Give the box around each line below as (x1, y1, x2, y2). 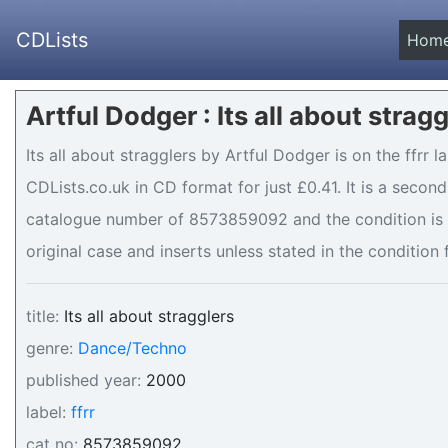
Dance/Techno (78, 338, 187, 358)
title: (26, 306, 59, 326)
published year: (26, 370, 141, 390)
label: (26, 402, 66, 422)
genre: (26, 338, 73, 358)
